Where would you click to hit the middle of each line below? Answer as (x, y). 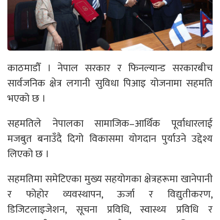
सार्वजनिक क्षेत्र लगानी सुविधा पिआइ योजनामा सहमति (110, 83)
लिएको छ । (28, 154)
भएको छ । (27, 99)
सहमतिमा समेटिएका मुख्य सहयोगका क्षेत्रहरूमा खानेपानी (110, 179)
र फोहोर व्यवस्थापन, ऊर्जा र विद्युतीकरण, (110, 194)
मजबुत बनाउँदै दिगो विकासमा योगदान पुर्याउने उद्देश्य (110, 139)
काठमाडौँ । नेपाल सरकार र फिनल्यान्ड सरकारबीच (110, 68)
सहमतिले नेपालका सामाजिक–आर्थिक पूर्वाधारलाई (110, 124)
